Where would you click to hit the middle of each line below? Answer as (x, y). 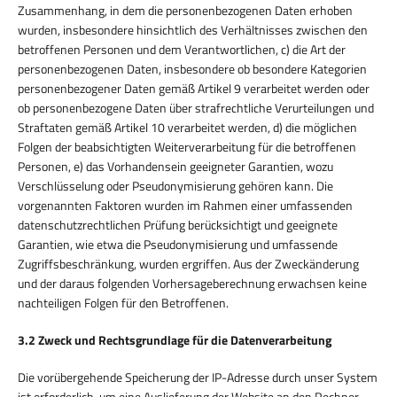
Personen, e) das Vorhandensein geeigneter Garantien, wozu (175, 166)
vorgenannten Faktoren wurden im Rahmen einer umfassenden (185, 205)
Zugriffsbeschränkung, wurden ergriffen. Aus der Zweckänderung (188, 263)
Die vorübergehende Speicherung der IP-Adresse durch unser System (198, 377)
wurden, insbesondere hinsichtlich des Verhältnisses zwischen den (193, 29)
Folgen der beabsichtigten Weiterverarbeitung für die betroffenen (187, 146)
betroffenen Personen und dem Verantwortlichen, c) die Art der (182, 49)
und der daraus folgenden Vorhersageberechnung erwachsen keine (192, 283)
